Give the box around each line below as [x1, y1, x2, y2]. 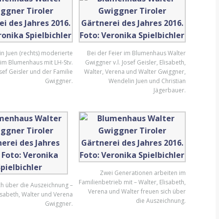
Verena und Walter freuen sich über [88, 187, 186, 196]
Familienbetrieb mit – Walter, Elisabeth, [78, 178, 186, 186]
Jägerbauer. [153, 86, 186, 94]
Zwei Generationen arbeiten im [99, 169, 186, 177]
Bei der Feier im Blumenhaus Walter [87, 49, 186, 57]
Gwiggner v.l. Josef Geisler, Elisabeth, [85, 58, 186, 66]
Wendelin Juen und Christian [108, 77, 186, 85]
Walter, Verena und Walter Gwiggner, [84, 67, 186, 76]
